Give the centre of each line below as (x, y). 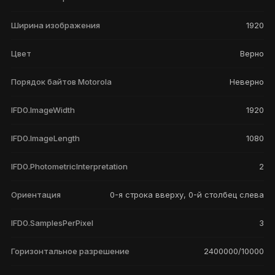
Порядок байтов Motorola (61, 82)
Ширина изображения (56, 25)
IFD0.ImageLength (45, 138)
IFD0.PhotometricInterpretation (69, 166)
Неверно (247, 82)
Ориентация (36, 195)
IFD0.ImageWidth (43, 110)
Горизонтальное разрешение (70, 251)
